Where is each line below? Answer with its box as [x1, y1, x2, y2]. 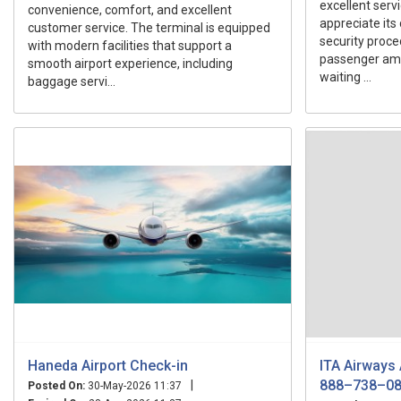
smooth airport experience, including [28, 55, 233, 71]
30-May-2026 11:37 [85, 379, 182, 392]
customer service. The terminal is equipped [28, 20, 270, 35]
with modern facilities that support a [28, 38, 232, 53]
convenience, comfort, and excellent [28, 2, 232, 17]
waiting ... [320, 69, 371, 84]
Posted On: [28, 379, 85, 392]
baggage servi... [28, 73, 115, 89]
